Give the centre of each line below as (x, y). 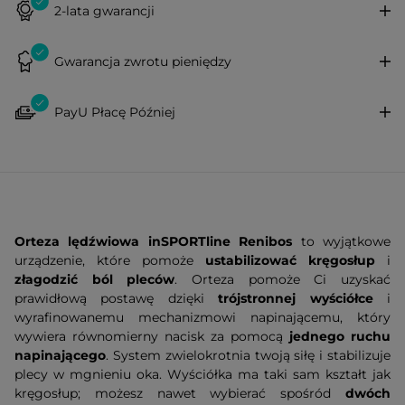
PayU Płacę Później (115, 112)
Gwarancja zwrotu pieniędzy (143, 61)
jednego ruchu (340, 336)
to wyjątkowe (342, 241)
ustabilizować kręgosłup (290, 260)
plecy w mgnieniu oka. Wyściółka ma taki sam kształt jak (202, 374)
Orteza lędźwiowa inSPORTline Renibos (154, 241)
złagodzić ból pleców (95, 279)
